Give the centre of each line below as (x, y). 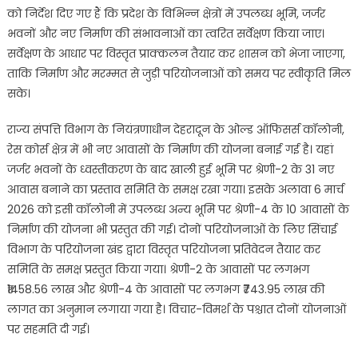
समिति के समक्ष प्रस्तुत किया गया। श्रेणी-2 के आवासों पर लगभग (158, 270)
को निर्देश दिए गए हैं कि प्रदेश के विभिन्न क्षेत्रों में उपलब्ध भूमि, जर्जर (166, 14)
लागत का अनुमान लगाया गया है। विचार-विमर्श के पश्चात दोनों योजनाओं (176, 310)
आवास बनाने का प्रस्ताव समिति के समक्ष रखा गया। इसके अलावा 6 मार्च (175, 190)
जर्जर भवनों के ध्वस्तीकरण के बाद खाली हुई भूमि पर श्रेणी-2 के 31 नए (170, 170)
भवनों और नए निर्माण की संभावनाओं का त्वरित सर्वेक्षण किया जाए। (165, 34)
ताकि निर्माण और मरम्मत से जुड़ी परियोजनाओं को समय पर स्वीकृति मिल (179, 74)
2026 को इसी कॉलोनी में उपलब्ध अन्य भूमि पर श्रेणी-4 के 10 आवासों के (178, 210)
